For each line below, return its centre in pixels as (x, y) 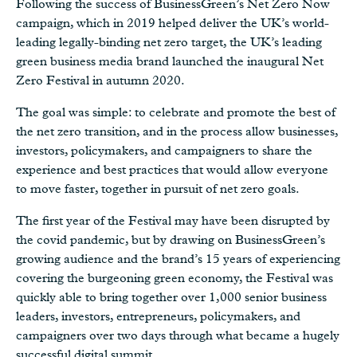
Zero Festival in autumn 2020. (100, 80)
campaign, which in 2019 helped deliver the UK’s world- (173, 23)
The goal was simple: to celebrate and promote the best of (176, 112)
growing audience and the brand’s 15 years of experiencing (178, 259)
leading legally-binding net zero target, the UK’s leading (169, 42)
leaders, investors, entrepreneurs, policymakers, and (158, 316)
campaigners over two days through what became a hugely (178, 335)
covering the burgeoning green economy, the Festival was (175, 278)
